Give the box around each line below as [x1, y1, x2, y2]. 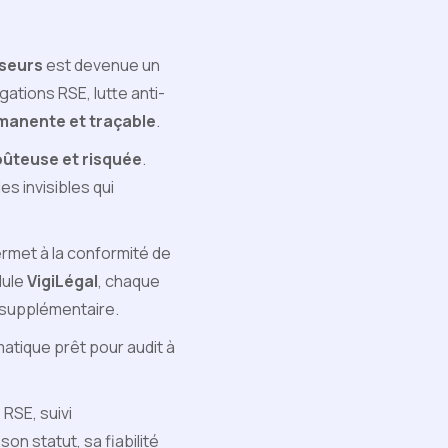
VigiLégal [27, 270, 98, 292]
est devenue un [43, 54, 160, 76]
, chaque [98, 270, 160, 292]
